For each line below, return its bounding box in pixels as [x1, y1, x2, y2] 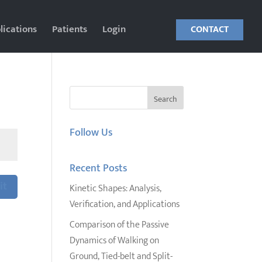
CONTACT [191, 22, 229, 37]
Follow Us [70, 124, 113, 142]
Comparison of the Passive [70, 217, 170, 233]
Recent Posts [70, 160, 127, 177]
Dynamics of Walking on [70, 233, 160, 249]
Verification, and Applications [70, 196, 180, 212]
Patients [52, 21, 87, 37]
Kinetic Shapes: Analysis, [70, 181, 162, 196]
